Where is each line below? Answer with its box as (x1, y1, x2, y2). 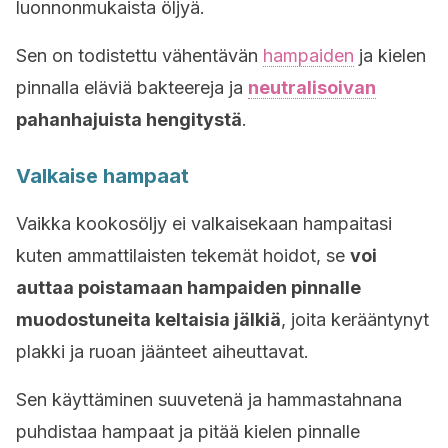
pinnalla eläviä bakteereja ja (16, 77, 248, 98)
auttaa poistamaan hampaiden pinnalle (16, 277, 361, 298)
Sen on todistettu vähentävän (16, 45, 263, 66)
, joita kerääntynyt (281, 309, 429, 330)
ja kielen (354, 45, 426, 66)
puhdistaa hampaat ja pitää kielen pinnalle (16, 421, 360, 442)
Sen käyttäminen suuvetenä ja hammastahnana (16, 389, 402, 410)
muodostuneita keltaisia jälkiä (16, 309, 281, 330)
